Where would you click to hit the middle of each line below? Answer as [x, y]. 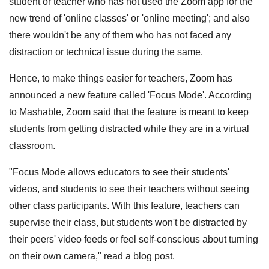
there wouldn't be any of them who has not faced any [120, 35]
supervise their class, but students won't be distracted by [128, 222]
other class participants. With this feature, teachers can [124, 205]
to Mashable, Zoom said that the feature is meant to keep [129, 112]
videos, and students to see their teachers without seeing [129, 189]
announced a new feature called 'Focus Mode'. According [130, 95]
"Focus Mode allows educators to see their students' [119, 172]
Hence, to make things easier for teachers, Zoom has [121, 78]
